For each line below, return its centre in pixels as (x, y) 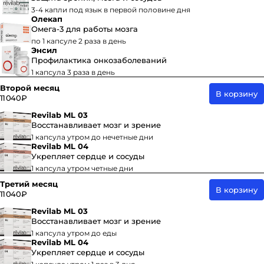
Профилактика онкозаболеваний (99, 60)
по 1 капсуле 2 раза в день (79, 41)
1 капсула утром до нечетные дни (92, 137)
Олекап (47, 19)
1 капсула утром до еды (74, 233)
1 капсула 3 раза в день (73, 72)
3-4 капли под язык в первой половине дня (111, 10)
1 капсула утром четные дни (82, 168)
